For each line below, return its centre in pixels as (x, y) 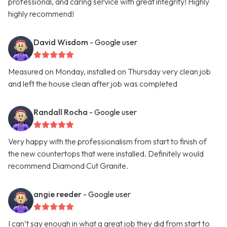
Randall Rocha (61, 112)
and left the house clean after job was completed (93, 84)
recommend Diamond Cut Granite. (68, 166)
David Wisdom (61, 42)
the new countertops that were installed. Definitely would (106, 154)
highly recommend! (41, 14)
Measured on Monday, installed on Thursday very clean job (109, 72)
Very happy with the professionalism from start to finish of (107, 142)
